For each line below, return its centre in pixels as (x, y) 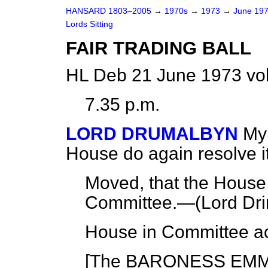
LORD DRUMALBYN (152, 134)
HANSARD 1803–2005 (109, 11)
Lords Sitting (89, 24)
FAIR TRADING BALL (159, 48)
